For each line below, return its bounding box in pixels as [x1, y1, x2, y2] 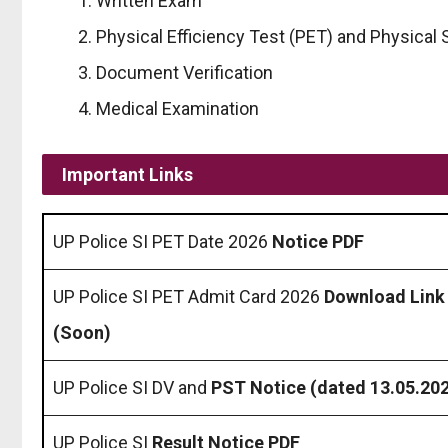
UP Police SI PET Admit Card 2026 [53, 285, 324, 307]
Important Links [62, 163, 193, 185]
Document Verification [96, 61, 273, 83]
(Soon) [53, 321, 111, 343]
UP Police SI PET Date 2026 [53, 230, 272, 252]
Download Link [324, 285, 445, 307]
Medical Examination [96, 97, 259, 119]
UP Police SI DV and [53, 376, 211, 398]
